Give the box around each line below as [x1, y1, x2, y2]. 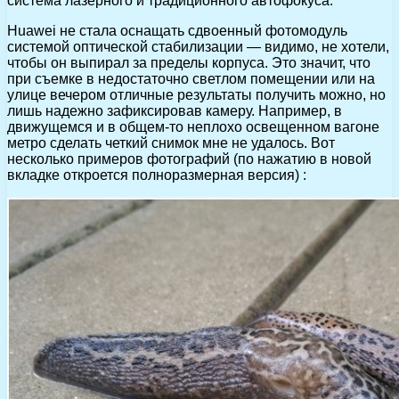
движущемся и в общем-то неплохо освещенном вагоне [7, 118, 379, 134]
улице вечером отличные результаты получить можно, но [7, 86, 386, 102]
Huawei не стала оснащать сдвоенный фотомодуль [7, 22, 347, 38]
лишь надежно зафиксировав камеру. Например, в [7, 102, 342, 118]
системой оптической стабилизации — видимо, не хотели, [7, 38, 389, 54]
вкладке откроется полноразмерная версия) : [7, 167, 306, 183]
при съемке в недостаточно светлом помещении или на [7, 70, 375, 86]
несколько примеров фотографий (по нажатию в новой [7, 151, 371, 167]
